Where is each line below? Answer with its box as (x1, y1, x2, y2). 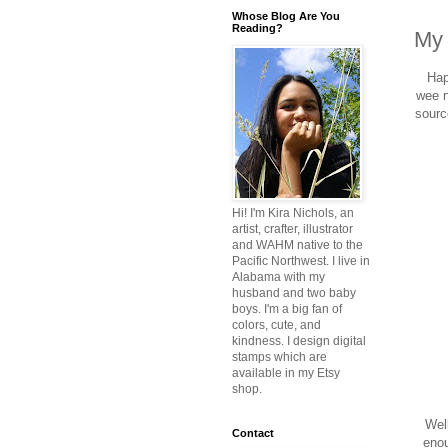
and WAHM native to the (232, 238, 363, 253)
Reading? (232, 22, 283, 35)
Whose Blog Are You (232, 10, 340, 23)
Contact (232, 427, 274, 440)
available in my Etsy (232, 366, 340, 381)
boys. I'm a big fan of (232, 302, 342, 317)
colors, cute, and (232, 318, 321, 333)
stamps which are (232, 350, 327, 365)
